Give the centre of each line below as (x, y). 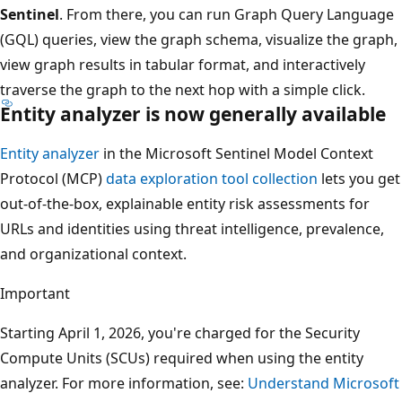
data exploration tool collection (212, 178)
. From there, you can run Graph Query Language (227, 14)
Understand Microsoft (323, 383)
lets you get (359, 178)
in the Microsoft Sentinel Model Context (236, 153)
